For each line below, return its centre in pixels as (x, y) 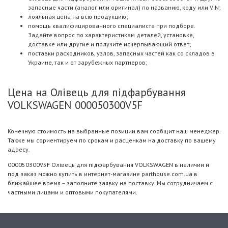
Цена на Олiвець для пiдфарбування (97, 92)
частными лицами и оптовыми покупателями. (73, 192)
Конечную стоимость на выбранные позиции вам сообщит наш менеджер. (114, 131)
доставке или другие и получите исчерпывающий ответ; (109, 44)
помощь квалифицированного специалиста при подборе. (111, 26)
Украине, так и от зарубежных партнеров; (88, 62)
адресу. (19, 149)
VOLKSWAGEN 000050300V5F (75, 105)
